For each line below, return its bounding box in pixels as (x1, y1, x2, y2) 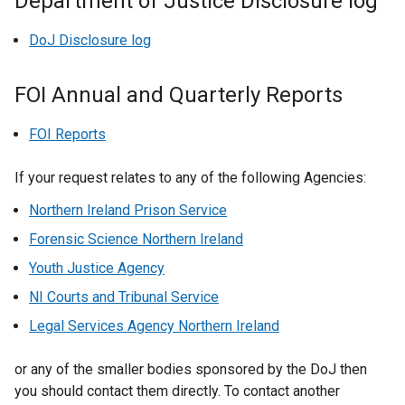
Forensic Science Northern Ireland (29, 231, 243, 248)
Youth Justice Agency (29, 259, 165, 277)
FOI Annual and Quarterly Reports (14, 82, 343, 108)
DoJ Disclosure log (29, 32, 151, 49)
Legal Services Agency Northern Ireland (29, 317, 279, 334)
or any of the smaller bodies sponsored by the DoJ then (14, 361, 367, 378)
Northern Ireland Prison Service (29, 202, 227, 219)
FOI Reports (29, 126, 106, 143)
